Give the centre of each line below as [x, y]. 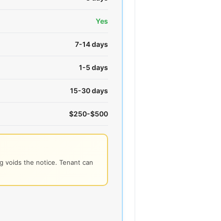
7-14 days [92, 44]
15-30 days [89, 90]
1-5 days [93, 67]
